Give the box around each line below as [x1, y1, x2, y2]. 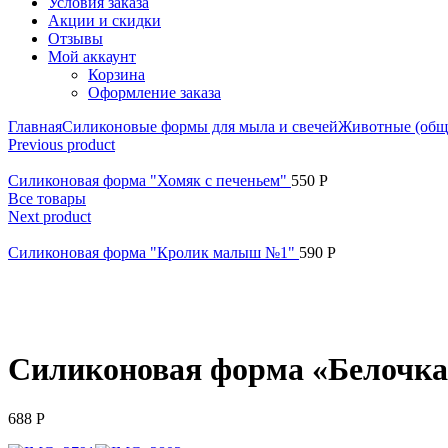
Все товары [8, 190, 86, 207]
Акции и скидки [48, 12, 161, 29]
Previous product [8, 136, 115, 153]
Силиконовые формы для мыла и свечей [62, 118, 338, 135]
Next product [8, 208, 91, 225]
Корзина [88, 66, 145, 83]
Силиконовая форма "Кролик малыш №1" [8, 244, 299, 261]
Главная [8, 118, 62, 135]
